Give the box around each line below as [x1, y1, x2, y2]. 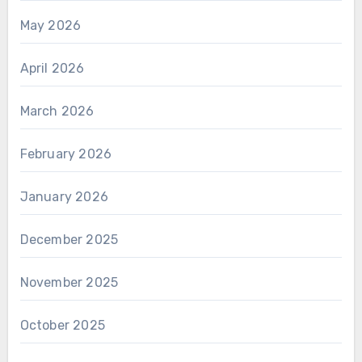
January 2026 [19, 189, 108, 205]
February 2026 [19, 146, 112, 162]
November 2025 [19, 275, 119, 291]
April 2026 [19, 61, 85, 77]
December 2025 [19, 232, 119, 248]
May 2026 [19, 18, 82, 34]
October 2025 [19, 318, 105, 334]
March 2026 [19, 103, 95, 120]
